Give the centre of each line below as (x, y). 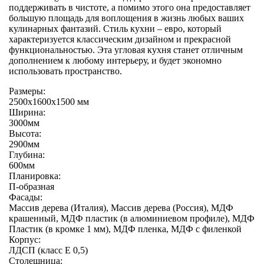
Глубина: (27, 155)
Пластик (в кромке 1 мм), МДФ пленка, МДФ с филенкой (125, 229)
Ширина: (27, 113)
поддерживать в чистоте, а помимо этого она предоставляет (130, 8)
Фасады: (26, 197)
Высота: (25, 134)
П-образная (32, 187)
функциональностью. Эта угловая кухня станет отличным (126, 50)
